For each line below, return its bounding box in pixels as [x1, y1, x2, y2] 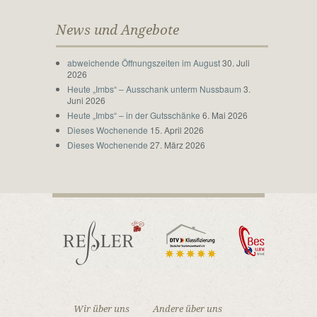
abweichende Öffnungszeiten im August [67, 57, 220, 69]
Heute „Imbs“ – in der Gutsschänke [67, 109, 200, 121]
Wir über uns [74, 304, 129, 314]
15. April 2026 [149, 124, 204, 136]
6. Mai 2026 [202, 109, 248, 121]
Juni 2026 [67, 94, 105, 106]
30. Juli [221, 57, 250, 69]
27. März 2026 [149, 139, 205, 151]
